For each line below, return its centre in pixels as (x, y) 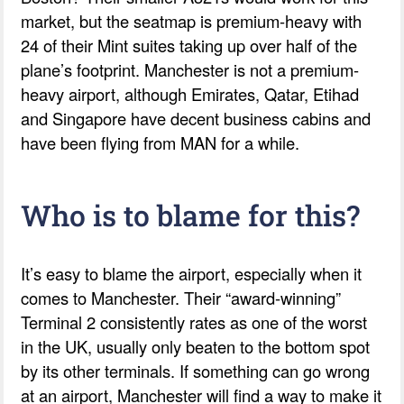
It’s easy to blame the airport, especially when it (192, 273)
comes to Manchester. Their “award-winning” (181, 297)
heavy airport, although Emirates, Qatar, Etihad (190, 93)
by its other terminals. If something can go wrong (196, 370)
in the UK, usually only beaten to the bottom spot (196, 346)
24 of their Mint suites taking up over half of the (189, 45)
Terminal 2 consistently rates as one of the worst (194, 321)
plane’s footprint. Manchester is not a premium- (190, 69)
